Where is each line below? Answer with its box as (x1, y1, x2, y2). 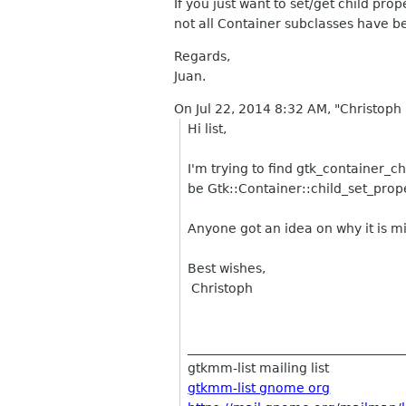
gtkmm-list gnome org (188, 381, 331, 395)
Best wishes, (188, 261, 266, 275)
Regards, (174, 49, 230, 63)
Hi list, (188, 121, 227, 136)
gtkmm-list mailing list (188, 361, 330, 375)
